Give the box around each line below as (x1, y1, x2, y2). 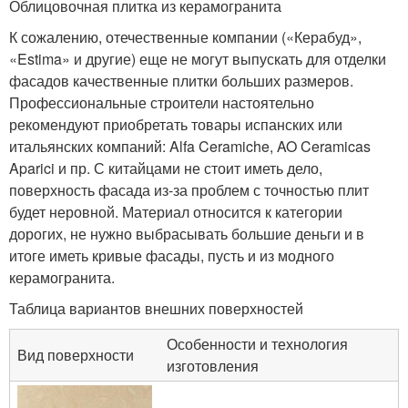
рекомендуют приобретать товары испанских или (9, 113, 342, 135)
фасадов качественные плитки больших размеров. (9, 69, 353, 91)
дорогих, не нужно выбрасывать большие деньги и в (9, 222, 364, 244)
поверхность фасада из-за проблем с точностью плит (9, 178, 369, 200)
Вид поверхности (17, 343, 134, 365)
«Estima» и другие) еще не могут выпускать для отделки (9, 47, 386, 69)
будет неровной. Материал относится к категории (9, 200, 342, 222)
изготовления (167, 354, 259, 376)
